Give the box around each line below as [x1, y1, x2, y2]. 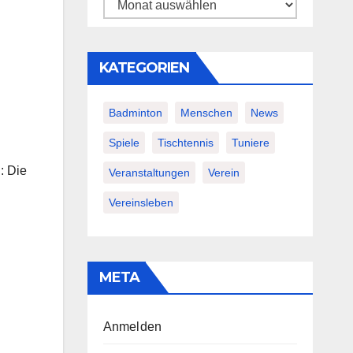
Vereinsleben [108, 195, 173, 209]
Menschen [180, 106, 232, 119]
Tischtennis [157, 136, 214, 149]
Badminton [108, 106, 162, 119]
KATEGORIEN [98, 58, 190, 76]
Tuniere [231, 136, 269, 149]
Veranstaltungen [108, 165, 190, 179]
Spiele [108, 136, 139, 149]
